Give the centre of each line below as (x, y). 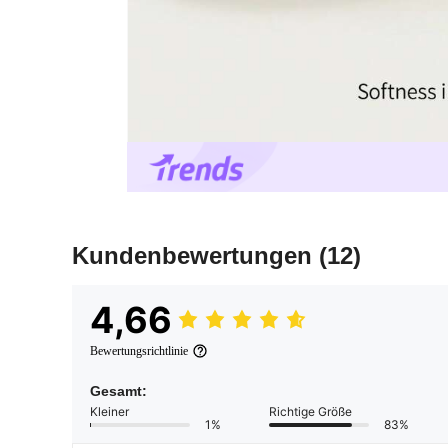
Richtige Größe (310, 412)
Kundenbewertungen (195, 256)
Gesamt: (118, 391)
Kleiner (109, 412)
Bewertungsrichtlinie (139, 351)
